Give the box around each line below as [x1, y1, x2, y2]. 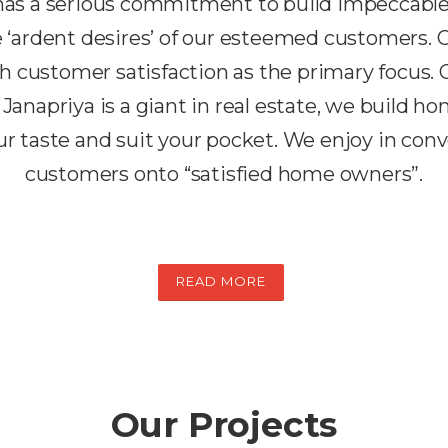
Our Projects [110, 403, 338, 446]
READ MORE [176, 273, 267, 289]
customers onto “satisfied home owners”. [24, 162, 424, 186]
